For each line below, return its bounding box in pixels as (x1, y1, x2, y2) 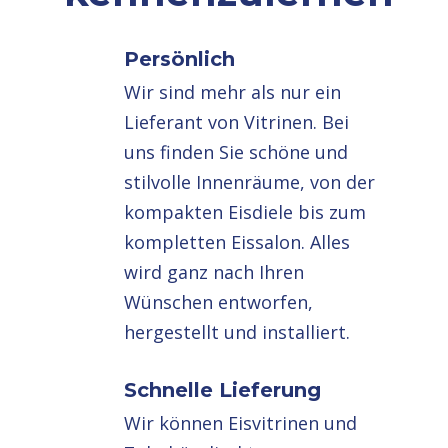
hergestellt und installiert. (124, 320, 351, 344)
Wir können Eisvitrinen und (124, 411, 358, 435)
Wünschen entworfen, (124, 290, 314, 314)
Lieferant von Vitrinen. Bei (124, 110, 350, 134)
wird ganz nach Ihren (124, 260, 305, 284)
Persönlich (124, 47, 236, 71)
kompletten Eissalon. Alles (124, 230, 351, 254)
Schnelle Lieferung (124, 378, 322, 402)
